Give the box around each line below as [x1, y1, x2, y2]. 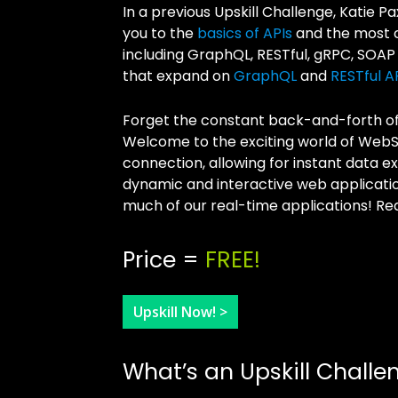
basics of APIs [197, 23, 292, 44]
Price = [123, 244, 205, 275]
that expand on [123, 66, 234, 86]
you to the [123, 23, 197, 44]
